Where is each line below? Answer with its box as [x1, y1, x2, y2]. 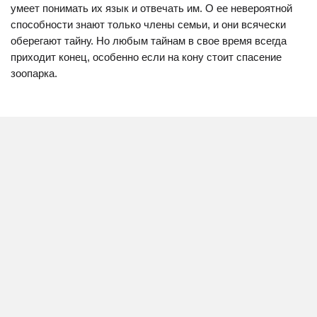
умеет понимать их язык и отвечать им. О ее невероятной [11, 2, 292, 14]
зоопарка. [11, 67, 57, 79]
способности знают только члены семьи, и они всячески [11, 18, 286, 30]
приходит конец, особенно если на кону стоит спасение [11, 51, 282, 63]
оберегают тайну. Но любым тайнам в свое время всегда [11, 35, 287, 47]
